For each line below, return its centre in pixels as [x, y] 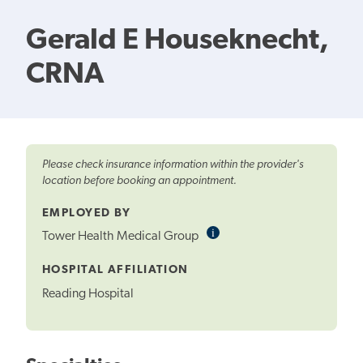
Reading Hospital [88, 295]
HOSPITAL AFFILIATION [115, 271]
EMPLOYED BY [87, 213]
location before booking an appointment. [139, 181]
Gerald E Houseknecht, [177, 41]
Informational [246, 233]
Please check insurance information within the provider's [173, 164]
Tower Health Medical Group [122, 237]
